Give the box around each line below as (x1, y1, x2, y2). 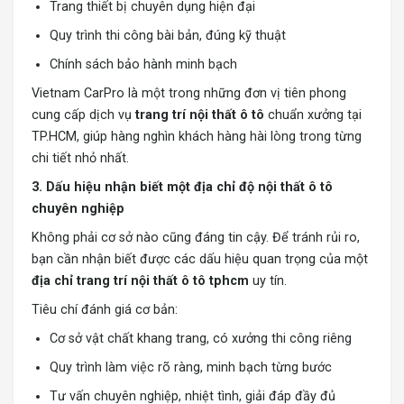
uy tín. (249, 273, 287, 289)
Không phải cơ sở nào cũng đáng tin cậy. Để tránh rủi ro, (32, 230, 360, 246)
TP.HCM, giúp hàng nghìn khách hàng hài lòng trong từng (32, 129, 362, 145)
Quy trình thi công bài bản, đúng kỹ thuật (50, 28, 286, 44)
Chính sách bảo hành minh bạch (50, 57, 237, 73)
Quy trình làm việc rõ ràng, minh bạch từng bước (50, 360, 332, 376)
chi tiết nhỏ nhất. (32, 151, 129, 167)
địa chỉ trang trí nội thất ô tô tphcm (32, 273, 249, 289)
